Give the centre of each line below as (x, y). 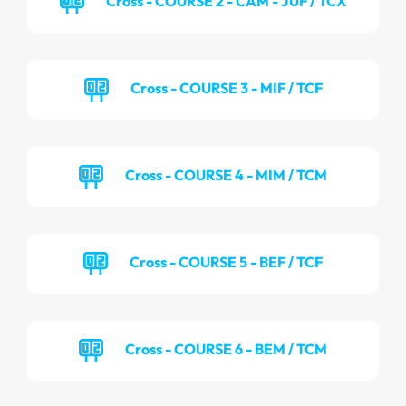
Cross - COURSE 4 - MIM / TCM (226, 174)
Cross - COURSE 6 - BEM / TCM (226, 348)
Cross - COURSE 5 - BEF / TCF (226, 261)
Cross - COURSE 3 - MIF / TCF (226, 87)
